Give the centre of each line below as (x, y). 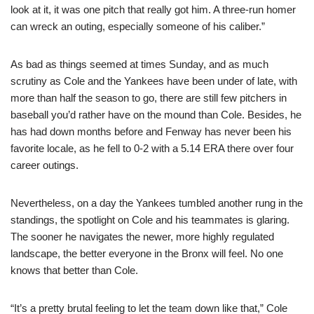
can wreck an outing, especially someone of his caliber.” (138, 26)
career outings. (45, 165)
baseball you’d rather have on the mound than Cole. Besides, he (156, 115)
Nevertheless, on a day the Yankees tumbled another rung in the (157, 203)
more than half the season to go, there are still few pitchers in (149, 98)
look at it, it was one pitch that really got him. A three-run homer (153, 9)
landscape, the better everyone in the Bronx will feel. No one (147, 253)
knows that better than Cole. (74, 270)
